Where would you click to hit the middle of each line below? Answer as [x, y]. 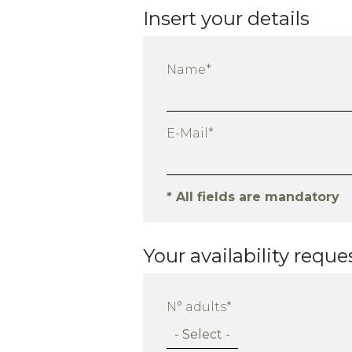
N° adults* [199, 307]
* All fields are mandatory [253, 197]
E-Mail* [190, 134]
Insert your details [226, 19]
